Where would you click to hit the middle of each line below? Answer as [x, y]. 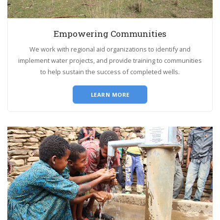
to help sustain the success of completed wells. [110, 72]
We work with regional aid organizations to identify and [110, 49]
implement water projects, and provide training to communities [110, 61]
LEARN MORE [110, 95]
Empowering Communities [110, 34]
